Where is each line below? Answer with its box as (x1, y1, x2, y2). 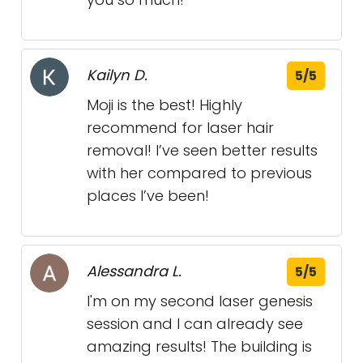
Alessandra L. (87, 261, 181, 282)
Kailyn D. (87, 65, 147, 86)
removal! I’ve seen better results (87, 140, 318, 161)
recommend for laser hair (87, 117, 274, 139)
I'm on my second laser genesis (87, 291, 313, 312)
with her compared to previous (87, 163, 312, 184)
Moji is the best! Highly (87, 95, 242, 116)
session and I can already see (87, 314, 303, 335)
